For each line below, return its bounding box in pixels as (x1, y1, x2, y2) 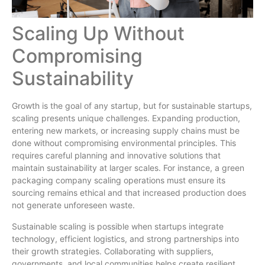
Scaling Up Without (12, 22, 185, 46)
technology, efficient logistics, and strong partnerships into (12, 233, 239, 244)
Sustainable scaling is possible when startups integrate (12, 221, 224, 231)
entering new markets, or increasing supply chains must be (12, 125, 240, 136)
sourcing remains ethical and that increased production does (12, 188, 246, 198)
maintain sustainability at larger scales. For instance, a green (12, 163, 244, 173)
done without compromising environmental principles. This (12, 138, 236, 148)
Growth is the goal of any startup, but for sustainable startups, (12, 101, 252, 111)
